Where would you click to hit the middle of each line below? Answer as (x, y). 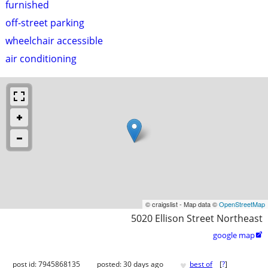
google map (234, 235)
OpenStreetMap (242, 204)
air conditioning (41, 58)
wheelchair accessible (54, 40)
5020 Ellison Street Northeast (197, 218)
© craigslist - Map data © (182, 204)
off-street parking (45, 22)
